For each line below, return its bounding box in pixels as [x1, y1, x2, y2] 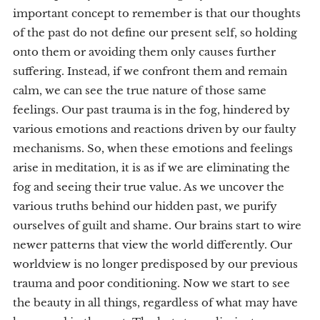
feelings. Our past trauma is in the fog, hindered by [13, 103, 290, 116]
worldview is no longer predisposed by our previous [13, 257, 298, 271]
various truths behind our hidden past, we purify [13, 199, 277, 213]
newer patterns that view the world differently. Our [13, 238, 292, 251]
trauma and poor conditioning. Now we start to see [13, 276, 290, 290]
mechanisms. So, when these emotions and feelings [13, 141, 293, 155]
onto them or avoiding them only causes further [13, 45, 276, 59]
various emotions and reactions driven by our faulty [13, 122, 296, 136]
